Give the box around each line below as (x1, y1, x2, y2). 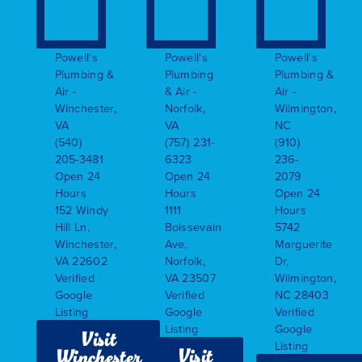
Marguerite (274, 234, 333, 252)
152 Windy (54, 200, 109, 218)
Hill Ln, (54, 217, 90, 235)
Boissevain (164, 217, 222, 235)
